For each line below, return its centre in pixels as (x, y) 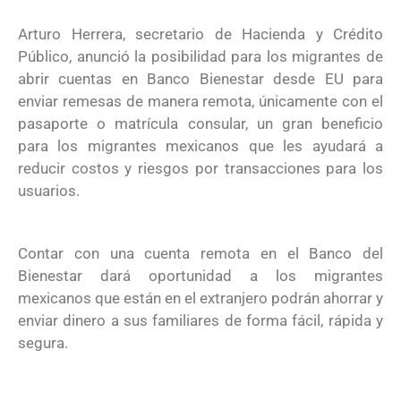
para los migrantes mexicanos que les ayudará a (200, 145)
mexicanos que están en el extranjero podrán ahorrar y (200, 298)
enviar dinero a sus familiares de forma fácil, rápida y (200, 320)
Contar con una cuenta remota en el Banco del (200, 253)
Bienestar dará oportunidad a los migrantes (200, 276)
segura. (43, 343)
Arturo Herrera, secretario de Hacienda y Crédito (200, 34)
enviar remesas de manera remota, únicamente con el (200, 101)
